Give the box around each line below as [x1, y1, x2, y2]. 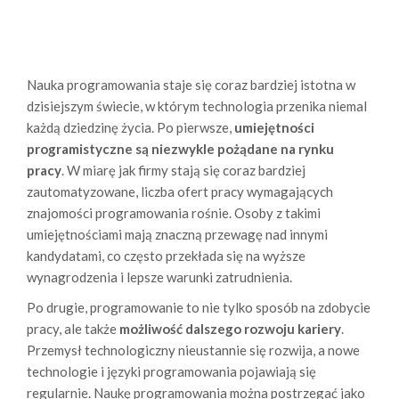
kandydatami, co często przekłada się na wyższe [27, 248, 305, 265]
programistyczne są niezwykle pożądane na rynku [27, 141, 334, 158]
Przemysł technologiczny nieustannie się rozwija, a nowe [27, 342, 360, 359]
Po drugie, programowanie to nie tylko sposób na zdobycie [27, 299, 370, 316]
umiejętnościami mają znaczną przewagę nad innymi [27, 226, 328, 243]
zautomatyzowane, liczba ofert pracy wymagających [27, 183, 333, 200]
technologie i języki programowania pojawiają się [27, 363, 316, 380]
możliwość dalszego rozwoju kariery [119, 321, 341, 338]
